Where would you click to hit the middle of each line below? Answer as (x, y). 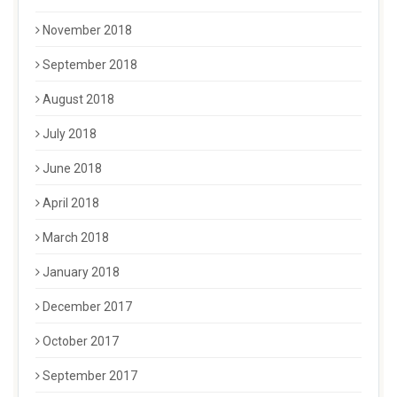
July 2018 (70, 134)
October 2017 (81, 342)
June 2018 (72, 169)
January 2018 (81, 272)
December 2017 (87, 307)
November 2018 (87, 31)
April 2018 (71, 203)
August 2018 (78, 100)
